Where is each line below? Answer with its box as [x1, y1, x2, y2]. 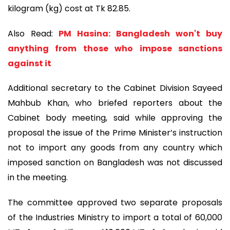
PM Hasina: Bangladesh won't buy [59, 27, 222, 40]
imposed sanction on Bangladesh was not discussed [8, 157, 222, 169]
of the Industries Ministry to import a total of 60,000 [8, 211, 222, 223]
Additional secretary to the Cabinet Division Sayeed [8, 82, 222, 94]
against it [8, 57, 51, 69]
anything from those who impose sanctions [8, 42, 222, 54]
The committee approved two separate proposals [8, 196, 222, 208]
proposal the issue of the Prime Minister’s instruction [8, 127, 222, 139]
